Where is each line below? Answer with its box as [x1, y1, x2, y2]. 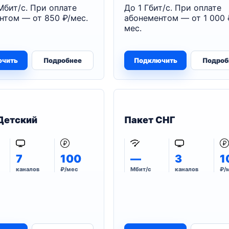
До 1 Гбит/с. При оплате [124, 3, 222, 13]
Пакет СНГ [124, 114, 176, 125]
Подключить [133, 56, 177, 64]
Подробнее [43, 56, 82, 64]
